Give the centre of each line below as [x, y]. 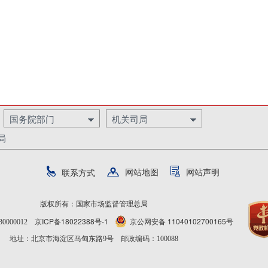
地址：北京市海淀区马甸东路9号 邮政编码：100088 [94, 239]
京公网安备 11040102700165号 [182, 221]
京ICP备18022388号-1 [71, 221]
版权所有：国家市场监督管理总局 [94, 204]
